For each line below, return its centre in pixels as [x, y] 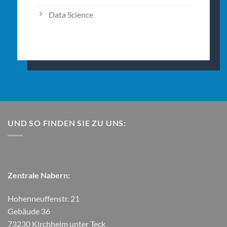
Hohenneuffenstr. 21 [44, 198]
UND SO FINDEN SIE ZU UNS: [67, 123]
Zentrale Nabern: [39, 175]
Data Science [71, 15]
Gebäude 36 [29, 211]
